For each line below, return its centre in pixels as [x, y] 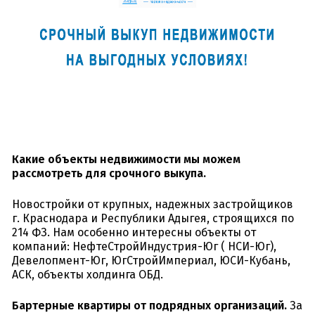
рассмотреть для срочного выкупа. [109, 174]
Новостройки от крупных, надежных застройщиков [153, 205]
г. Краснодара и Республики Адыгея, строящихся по [153, 219]
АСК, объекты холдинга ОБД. [88, 275]
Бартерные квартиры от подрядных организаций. [149, 306]
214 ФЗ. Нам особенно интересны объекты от [134, 233]
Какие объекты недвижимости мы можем [126, 160]
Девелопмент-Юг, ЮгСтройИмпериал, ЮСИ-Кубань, [151, 261]
